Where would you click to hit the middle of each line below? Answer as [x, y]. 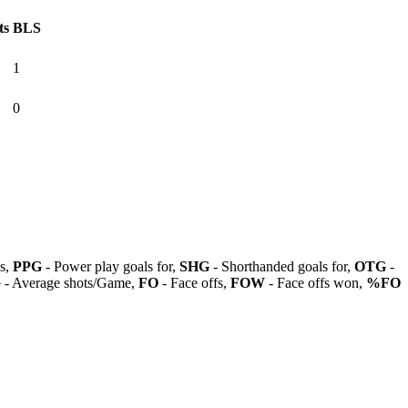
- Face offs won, [316, 282]
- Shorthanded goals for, [282, 266]
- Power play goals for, [111, 266]
